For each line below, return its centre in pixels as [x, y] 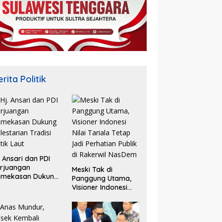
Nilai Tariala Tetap [102, 196]
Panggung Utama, [101, 179]
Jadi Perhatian [96, 205]
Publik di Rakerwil [101, 214]
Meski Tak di [92, 170]
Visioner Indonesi [99, 188]
